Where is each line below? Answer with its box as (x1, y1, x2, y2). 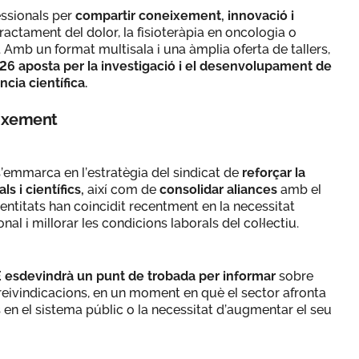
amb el (277, 181, 321, 197)
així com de (84, 181, 159, 197)
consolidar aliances (159, 181, 277, 197)
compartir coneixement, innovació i (75, 7, 294, 23)
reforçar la (239, 164, 305, 180)
